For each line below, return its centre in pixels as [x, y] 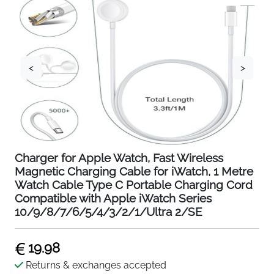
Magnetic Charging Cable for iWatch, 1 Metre [134, 171]
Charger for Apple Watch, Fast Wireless [119, 158]
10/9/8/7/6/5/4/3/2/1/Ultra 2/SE [109, 212]
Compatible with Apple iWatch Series [113, 198]
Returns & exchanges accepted [96, 265]
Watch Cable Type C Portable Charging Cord [134, 185]
